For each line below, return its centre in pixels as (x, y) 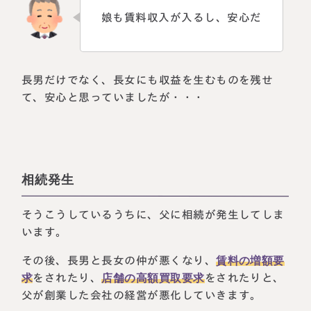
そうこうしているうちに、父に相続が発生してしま (153, 215)
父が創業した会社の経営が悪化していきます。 (142, 295)
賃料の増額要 (251, 260)
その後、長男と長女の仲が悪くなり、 (119, 260)
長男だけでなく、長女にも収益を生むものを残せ (148, 79)
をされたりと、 (245, 277)
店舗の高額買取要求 (153, 278)
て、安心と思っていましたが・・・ (113, 97)
